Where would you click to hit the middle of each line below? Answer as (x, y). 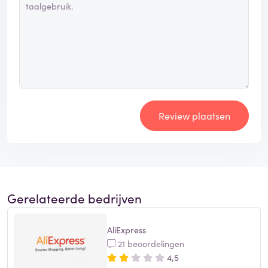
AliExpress (127, 229)
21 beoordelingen (150, 243)
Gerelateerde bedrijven (74, 198)
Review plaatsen (194, 116)
